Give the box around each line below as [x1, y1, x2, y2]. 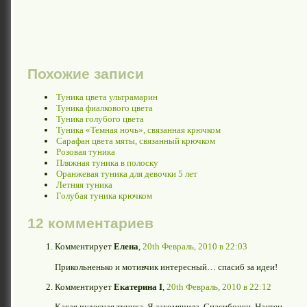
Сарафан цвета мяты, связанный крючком [56, 135, 215, 146]
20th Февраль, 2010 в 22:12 [167, 281, 271, 292]
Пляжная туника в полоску [56, 157, 158, 168]
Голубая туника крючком [56, 190, 152, 201]
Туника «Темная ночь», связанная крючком [56, 124, 221, 135]
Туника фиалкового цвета [56, 102, 153, 113]
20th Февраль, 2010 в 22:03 [143, 241, 247, 252]
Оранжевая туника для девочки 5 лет [56, 168, 197, 179]
